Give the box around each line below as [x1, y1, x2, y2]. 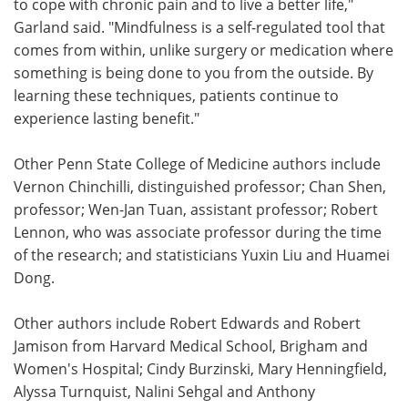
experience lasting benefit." [14, 107, 199, 127]
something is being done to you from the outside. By [14, 62, 373, 82]
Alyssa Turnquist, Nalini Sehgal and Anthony [14, 381, 315, 401]
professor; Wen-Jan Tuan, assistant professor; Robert [14, 199, 378, 219]
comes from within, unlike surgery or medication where [14, 39, 393, 59]
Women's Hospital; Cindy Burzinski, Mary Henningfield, [14, 358, 387, 378]
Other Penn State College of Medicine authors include [14, 153, 381, 173]
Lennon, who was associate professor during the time [14, 221, 382, 241]
